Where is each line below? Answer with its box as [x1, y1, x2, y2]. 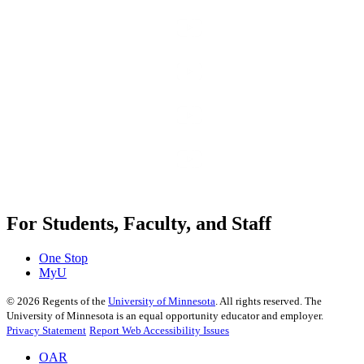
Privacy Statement [6, 324, 86, 337]
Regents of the [40, 295, 108, 308]
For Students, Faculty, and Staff [6, 213, 271, 235]
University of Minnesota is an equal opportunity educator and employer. [6, 310, 323, 323]
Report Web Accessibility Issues [89, 324, 229, 337]
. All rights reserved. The [215, 295, 322, 308]
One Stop [39, 251, 88, 266]
